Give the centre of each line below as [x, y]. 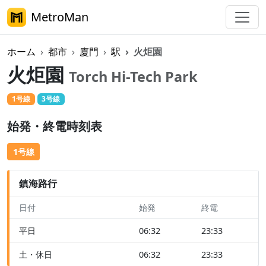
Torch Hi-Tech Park [133, 77]
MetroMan [60, 17]
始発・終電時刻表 [55, 126]
